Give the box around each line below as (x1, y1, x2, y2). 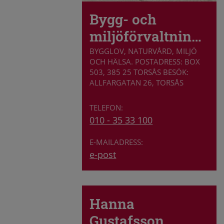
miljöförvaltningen (191, 27, 202, 46)
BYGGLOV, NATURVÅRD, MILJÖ (89, 45, 197, 56)
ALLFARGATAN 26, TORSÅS (89, 77, 184, 87)
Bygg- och (89, 10, 157, 29)
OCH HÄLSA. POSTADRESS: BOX (89, 56, 200, 66)
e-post (89, 148, 116, 161)
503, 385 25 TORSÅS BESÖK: (89, 66, 189, 77)
